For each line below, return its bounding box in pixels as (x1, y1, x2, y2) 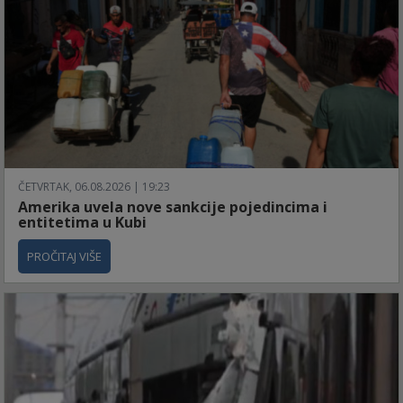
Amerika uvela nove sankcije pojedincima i (18, 197, 327, 218)
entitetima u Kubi (18, 212, 147, 233)
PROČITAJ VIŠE (27, 248, 102, 265)
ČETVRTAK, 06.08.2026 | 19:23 (18, 179, 170, 195)
